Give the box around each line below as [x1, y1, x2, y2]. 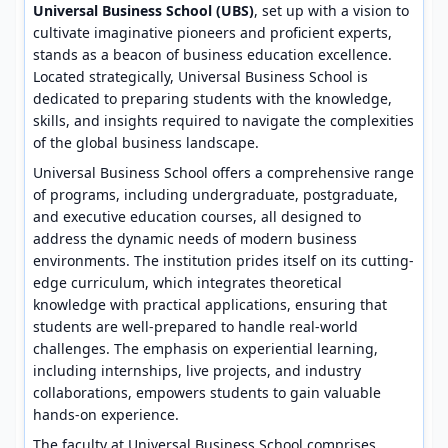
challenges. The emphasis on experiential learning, [33, 339, 378, 358]
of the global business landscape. [33, 133, 259, 152]
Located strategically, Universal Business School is [33, 67, 368, 86]
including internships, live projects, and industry [33, 361, 361, 380]
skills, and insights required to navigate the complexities [33, 111, 414, 130]
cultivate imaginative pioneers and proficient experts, [33, 23, 392, 42]
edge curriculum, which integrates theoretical [33, 273, 342, 292]
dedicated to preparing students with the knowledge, [33, 89, 392, 108]
